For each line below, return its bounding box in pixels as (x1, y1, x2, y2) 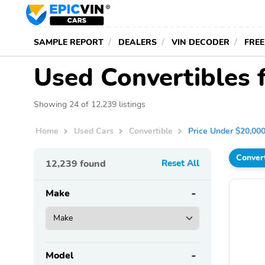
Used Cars (74, 125, 114, 137)
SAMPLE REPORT (34, 36, 104, 48)
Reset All (161, 157, 199, 169)
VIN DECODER (172, 36, 230, 48)
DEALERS (118, 36, 157, 48)
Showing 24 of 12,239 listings (34, 98, 146, 110)
